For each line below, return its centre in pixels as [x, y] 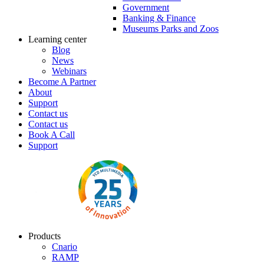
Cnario [65, 247]
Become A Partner [62, 82]
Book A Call [52, 135]
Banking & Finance [159, 18]
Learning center [57, 39]
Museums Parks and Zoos [171, 29]
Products [44, 236]
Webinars [69, 71]
